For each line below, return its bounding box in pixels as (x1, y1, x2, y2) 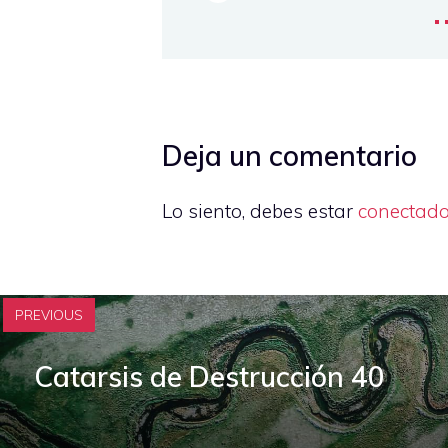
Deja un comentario (162, 137, 417, 173)
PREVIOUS (15, 307, 83, 324)
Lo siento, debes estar (162, 198, 358, 223)
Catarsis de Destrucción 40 (33, 358, 385, 394)
